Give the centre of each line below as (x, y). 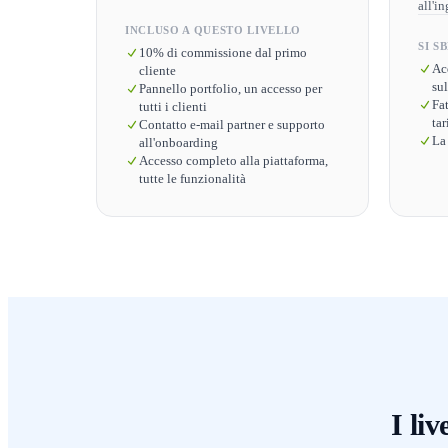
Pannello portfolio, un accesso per (230, 88)
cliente (157, 70)
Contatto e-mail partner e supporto (232, 124)
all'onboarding (178, 142)
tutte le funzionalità (192, 178)
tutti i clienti (173, 106)
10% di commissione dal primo (223, 52)
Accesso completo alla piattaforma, (233, 160)
